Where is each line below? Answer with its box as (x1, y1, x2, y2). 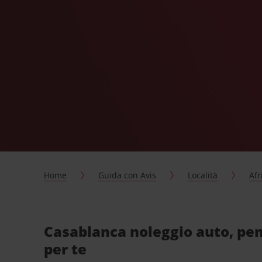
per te (44, 239, 87, 258)
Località (188, 170, 218, 181)
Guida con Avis (98, 170, 157, 181)
